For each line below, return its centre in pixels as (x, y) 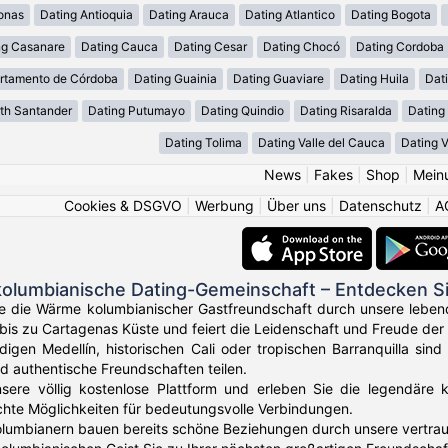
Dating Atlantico (289, 15)
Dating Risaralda (345, 111)
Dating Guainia (175, 79)
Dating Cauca (119, 47)
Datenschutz (380, 206)
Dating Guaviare (278, 79)
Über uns (296, 206)
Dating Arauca (188, 15)
